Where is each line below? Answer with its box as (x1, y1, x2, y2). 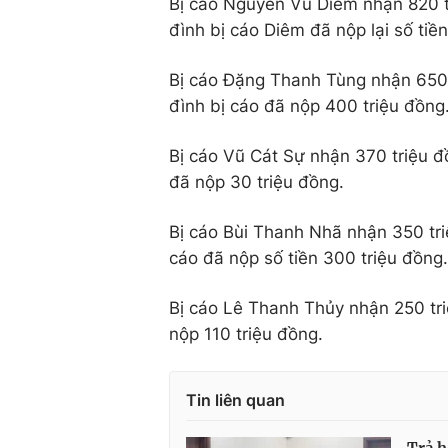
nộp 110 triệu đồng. (169, 323, 323, 344)
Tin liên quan (186, 389, 285, 410)
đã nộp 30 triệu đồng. (169, 171, 344, 192)
